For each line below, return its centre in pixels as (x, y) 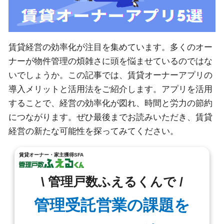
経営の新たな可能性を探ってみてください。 (93, 131)
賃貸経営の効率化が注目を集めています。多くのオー (110, 47)
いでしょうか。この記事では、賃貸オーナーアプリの (110, 75)
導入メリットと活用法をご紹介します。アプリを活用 (110, 89)
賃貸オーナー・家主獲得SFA (51, 155)
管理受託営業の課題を (112, 205)
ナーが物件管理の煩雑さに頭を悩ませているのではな (110, 61)
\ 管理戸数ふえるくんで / (112, 182)
